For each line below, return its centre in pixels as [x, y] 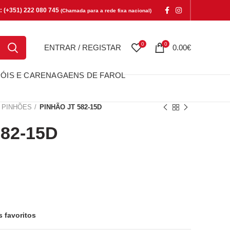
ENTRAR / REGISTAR [83, 47]
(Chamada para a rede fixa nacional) [106, 11]
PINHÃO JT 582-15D [71, 107]
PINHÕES [17, 107]
